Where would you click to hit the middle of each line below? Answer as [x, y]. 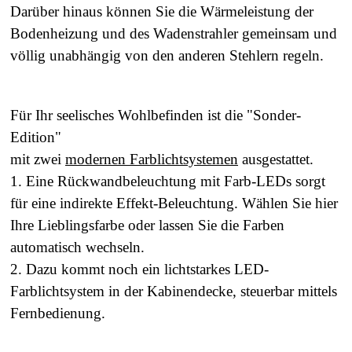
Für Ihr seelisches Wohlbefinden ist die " [132, 115]
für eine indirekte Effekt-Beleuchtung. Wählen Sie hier [174, 203]
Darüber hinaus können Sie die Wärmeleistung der [162, 11]
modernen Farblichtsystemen [152, 159]
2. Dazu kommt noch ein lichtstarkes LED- [139, 269]
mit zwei [38, 159]
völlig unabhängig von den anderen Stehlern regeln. [167, 55]
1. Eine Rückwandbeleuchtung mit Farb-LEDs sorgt [168, 181]
